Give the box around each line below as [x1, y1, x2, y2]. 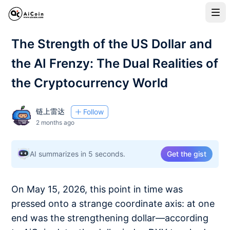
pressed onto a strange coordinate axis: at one [11, 198, 215, 209]
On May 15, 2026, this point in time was [11, 184, 183, 195]
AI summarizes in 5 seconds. [30, 149, 126, 158]
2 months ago [36, 119, 75, 126]
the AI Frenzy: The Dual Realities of [11, 56, 219, 71]
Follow [83, 107, 104, 116]
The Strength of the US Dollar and [11, 36, 213, 51]
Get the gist [166, 149, 206, 158]
